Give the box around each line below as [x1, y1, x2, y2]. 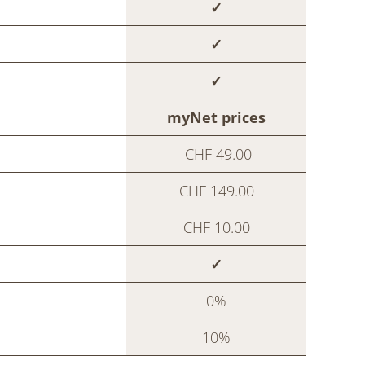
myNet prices [167, 107, 266, 127]
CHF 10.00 [182, 217, 250, 237]
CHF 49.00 [181, 143, 252, 164]
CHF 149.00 [178, 180, 254, 200]
